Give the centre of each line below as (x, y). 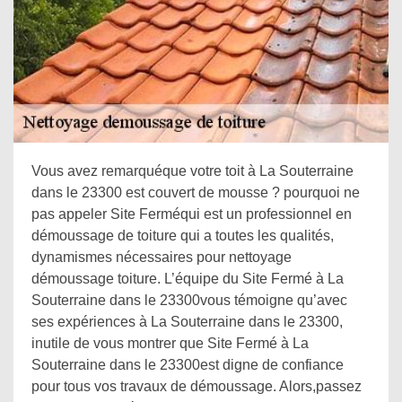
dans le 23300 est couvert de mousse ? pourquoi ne (196, 192)
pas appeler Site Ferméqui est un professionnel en (192, 214)
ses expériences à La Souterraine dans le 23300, (187, 322)
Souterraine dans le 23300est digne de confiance (188, 365)
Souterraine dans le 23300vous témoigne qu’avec (189, 300)
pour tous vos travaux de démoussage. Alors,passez (197, 386)
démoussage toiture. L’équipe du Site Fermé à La (188, 279)
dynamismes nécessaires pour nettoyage (162, 257)
